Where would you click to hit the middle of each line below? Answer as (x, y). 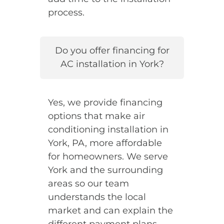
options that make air (96, 116)
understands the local (97, 197)
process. (66, 12)
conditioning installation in (108, 129)
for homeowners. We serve (108, 156)
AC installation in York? (112, 64)
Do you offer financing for (112, 51)
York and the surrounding (105, 170)
